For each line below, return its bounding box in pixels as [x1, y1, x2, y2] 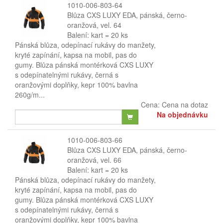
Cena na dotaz [162, 100, 208, 110]
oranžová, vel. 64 [67, 20, 121, 30]
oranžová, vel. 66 [67, 155, 121, 165]
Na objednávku [156, 110, 208, 119]
